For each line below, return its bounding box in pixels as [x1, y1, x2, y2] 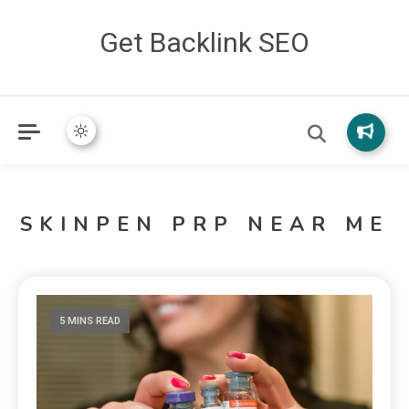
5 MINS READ [59, 315, 121, 327]
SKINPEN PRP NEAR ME [20, 211, 389, 238]
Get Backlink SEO [100, 26, 309, 58]
